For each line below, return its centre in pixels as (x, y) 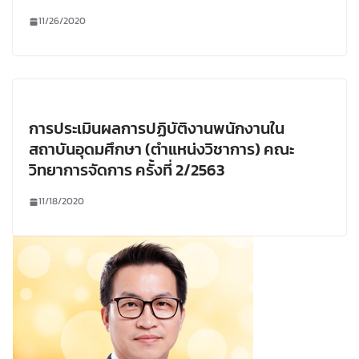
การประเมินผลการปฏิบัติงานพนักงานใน (157, 129)
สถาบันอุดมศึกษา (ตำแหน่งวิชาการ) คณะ (161, 149)
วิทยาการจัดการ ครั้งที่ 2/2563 (127, 170)
